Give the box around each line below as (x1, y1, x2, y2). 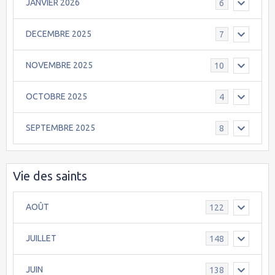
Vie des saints (13, 168, 87, 183)
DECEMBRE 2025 (26, 29, 91, 39)
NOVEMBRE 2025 (26, 60, 93, 71)
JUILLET (26, 233, 56, 244)
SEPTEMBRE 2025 (26, 123, 95, 133)
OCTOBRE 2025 (26, 91, 87, 102)
